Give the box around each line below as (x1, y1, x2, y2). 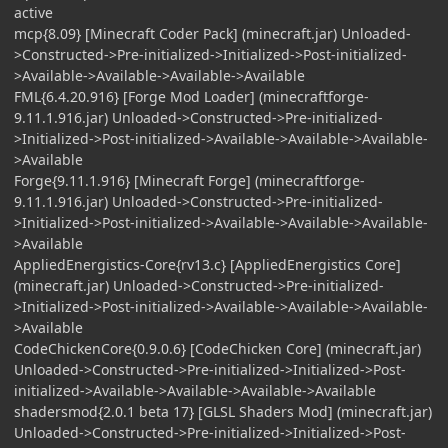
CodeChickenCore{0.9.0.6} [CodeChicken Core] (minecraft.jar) (14, 338, 421, 358)
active (14, 2, 53, 22)
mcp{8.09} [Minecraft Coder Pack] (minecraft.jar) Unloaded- (14, 23, 411, 43)
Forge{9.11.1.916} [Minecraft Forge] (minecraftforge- (14, 170, 365, 190)
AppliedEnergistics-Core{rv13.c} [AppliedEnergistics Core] (14, 254, 401, 274)
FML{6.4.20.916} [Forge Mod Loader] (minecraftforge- (14, 86, 369, 106)
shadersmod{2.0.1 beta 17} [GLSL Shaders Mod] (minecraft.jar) (14, 401, 432, 421)
